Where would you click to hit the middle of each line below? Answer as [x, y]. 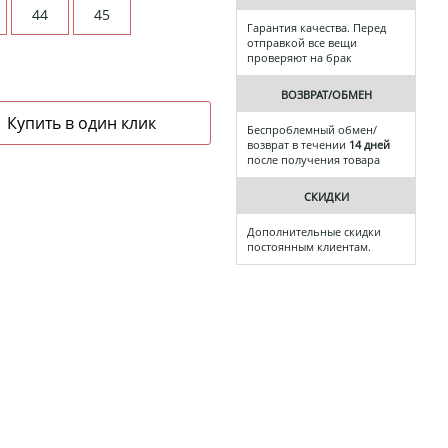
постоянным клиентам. [309, 247]
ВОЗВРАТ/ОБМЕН [326, 95]
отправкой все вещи [302, 43]
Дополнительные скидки [314, 232]
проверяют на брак [299, 58]
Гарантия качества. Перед [316, 28]
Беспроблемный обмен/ [312, 130]
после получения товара [313, 160]
